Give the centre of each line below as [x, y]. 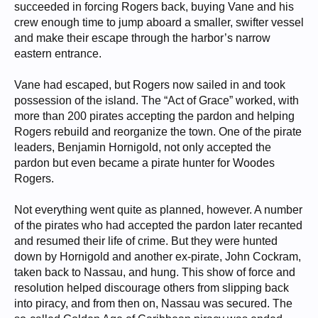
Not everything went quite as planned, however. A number [158, 210]
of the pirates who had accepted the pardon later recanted [158, 226]
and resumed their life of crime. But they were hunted [146, 241]
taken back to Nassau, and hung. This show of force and [155, 273]
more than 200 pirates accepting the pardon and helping [154, 116]
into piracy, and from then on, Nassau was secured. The [153, 304]
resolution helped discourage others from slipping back [152, 288]
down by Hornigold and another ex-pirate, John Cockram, [158, 257]
